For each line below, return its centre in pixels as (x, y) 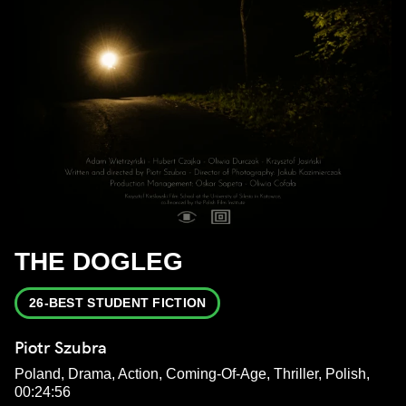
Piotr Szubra (61, 348)
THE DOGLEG (99, 262)
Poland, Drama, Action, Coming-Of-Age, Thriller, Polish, (192, 374)
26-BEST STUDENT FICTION (118, 303)
